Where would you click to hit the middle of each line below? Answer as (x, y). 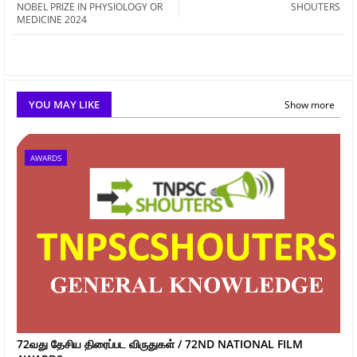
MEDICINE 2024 (52, 19)
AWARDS (46, 157)
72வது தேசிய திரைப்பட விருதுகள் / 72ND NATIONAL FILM (160, 343)
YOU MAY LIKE (64, 105)
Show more (310, 104)
